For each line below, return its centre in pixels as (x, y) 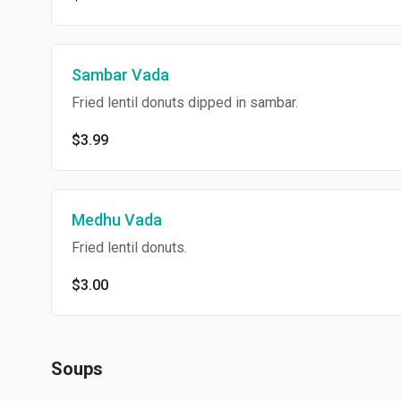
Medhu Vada (117, 220)
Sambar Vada (120, 75)
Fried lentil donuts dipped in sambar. (185, 102)
